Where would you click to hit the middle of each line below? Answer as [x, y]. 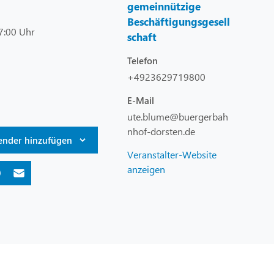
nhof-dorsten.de [161, 131]
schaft [142, 37]
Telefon [143, 61]
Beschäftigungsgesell [179, 22]
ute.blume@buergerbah [178, 117]
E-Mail [141, 101]
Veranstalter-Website [172, 155]
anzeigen [146, 169]
